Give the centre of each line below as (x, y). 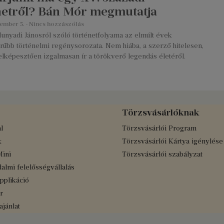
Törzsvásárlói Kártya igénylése (172, 141)
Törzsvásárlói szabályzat (162, 154)
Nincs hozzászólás (56, 24)
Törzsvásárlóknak (161, 113)
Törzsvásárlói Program (159, 128)
